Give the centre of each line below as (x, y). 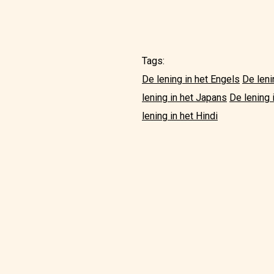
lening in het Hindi (180, 116)
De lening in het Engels (191, 80)
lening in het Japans (184, 98)
